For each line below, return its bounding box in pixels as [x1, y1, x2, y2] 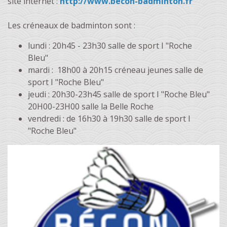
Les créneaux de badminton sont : [8, 20, 137, 31]
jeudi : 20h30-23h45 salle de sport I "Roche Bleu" [28, 89, 212, 100]
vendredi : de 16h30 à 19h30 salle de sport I [28, 113, 191, 124]
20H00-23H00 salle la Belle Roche [28, 101, 154, 112]
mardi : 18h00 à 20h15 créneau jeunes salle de [28, 64, 203, 75]
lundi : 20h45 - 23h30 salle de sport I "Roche [28, 40, 192, 51]
